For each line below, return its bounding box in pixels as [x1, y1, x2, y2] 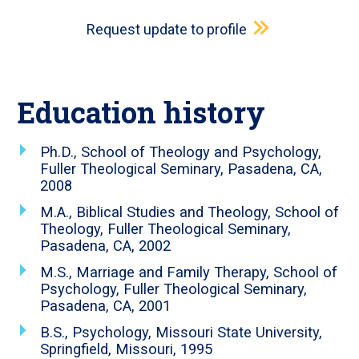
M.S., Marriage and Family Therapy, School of [40, 264, 338, 281]
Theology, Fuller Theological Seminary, [40, 220, 292, 238]
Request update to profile [86, 21, 247, 38]
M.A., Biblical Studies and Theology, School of [40, 204, 340, 221]
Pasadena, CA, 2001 [40, 297, 171, 315]
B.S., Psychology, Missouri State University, [40, 324, 323, 341]
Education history [18, 93, 266, 132]
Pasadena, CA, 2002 [40, 237, 171, 255]
